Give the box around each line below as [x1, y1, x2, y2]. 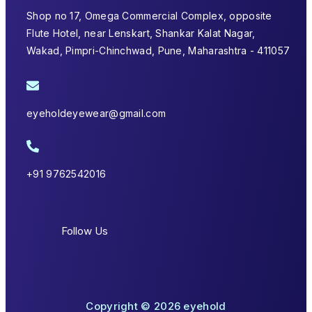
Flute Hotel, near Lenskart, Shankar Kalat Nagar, [26, 27, 256, 40]
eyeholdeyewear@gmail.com [26, 107, 166, 120]
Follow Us [61, 224, 109, 237]
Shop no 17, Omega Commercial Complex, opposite [26, 10, 272, 22]
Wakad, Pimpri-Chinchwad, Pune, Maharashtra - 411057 [26, 45, 290, 57]
